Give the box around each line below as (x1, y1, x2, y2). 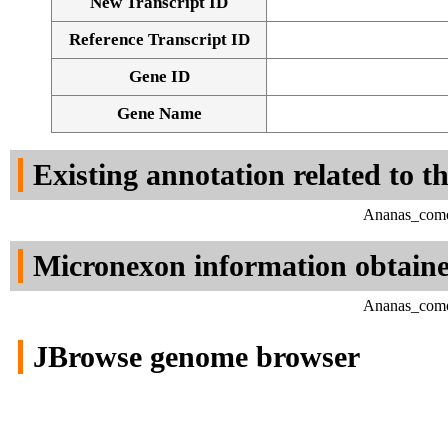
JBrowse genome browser (33, 340, 360, 374)
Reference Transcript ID (68, 30, 250, 50)
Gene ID (128, 67, 190, 87)
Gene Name (116, 104, 202, 124)
